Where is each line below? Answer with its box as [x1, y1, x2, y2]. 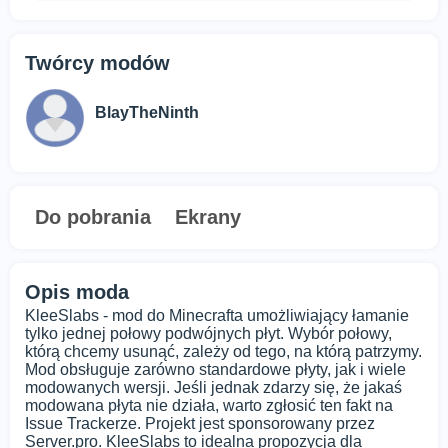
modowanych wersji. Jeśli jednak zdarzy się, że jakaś [25, 379, 402, 397]
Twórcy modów [25, 52, 170, 75]
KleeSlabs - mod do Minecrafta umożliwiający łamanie [25, 307, 409, 325]
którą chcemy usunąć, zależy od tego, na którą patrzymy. [25, 343, 422, 361]
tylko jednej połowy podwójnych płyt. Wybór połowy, [25, 325, 392, 343]
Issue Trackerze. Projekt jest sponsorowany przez [25, 415, 375, 433]
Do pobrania [35, 206, 151, 229]
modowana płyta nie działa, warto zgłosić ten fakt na [25, 397, 393, 415]
